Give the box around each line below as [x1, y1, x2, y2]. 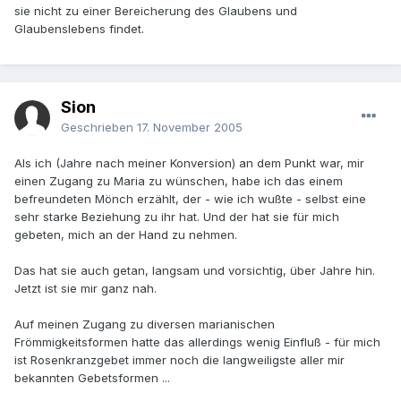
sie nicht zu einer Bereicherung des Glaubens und [14, 4, 297, 19]
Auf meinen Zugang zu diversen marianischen [14, 317, 275, 332]
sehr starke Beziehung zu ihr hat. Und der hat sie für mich [14, 209, 339, 225]
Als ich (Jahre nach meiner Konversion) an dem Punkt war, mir [14, 156, 364, 171]
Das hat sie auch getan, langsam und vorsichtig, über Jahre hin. [14, 263, 375, 278]
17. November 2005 [137, 120, 243, 135]
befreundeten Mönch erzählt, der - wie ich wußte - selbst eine [14, 192, 366, 207]
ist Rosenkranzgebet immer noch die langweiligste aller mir [14, 353, 345, 368]
